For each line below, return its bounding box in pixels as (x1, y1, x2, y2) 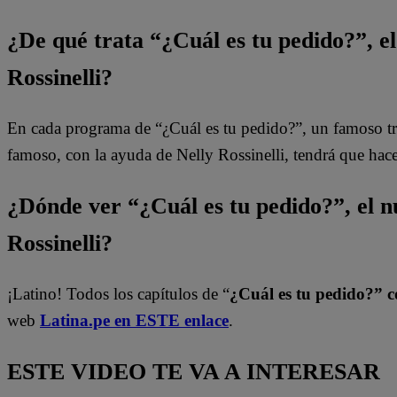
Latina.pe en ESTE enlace (40, 311, 229, 331)
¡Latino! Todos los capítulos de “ (7, 284, 230, 304)
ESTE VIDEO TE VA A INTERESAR (7, 358, 380, 385)
